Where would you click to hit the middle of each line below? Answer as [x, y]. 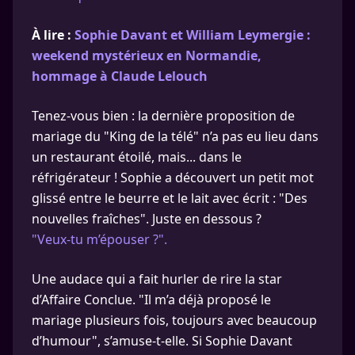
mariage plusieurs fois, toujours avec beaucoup [174, 320]
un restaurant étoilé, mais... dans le [137, 157]
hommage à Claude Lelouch [120, 76]
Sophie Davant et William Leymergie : [193, 35]
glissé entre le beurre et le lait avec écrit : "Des [170, 198]
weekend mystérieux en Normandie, [147, 55]
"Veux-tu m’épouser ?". [99, 239]
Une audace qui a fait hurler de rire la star [157, 279]
